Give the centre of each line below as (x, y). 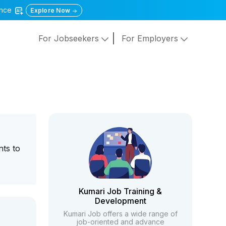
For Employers (151, 39)
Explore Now (51, 10)
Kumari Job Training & (121, 191)
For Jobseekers (70, 39)
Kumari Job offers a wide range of (120, 214)
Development (120, 201)
